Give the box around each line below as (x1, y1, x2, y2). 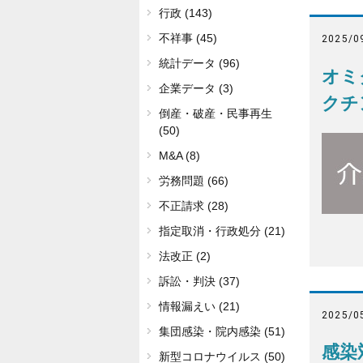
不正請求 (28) (159, 199, 228, 213)
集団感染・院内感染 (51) (159, 325, 285, 339)
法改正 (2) (159, 250, 211, 263)
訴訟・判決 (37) (159, 275, 240, 288)
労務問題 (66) (159, 174, 228, 188)
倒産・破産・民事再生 (159, 107, 272, 121)
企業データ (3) (159, 82, 233, 96)
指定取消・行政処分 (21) (159, 224, 285, 238)
